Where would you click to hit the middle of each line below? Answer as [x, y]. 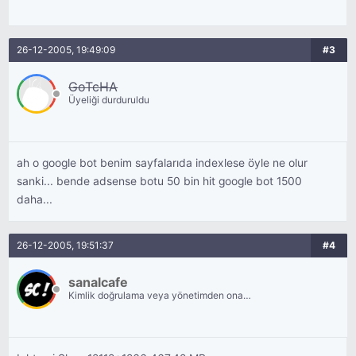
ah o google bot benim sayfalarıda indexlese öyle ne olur [163, 163]
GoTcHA [93, 87]
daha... [35, 199]
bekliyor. [87, 308]
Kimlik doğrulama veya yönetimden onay [159, 295]
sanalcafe [99, 282]
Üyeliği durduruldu [109, 100]
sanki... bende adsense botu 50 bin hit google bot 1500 [160, 181]
